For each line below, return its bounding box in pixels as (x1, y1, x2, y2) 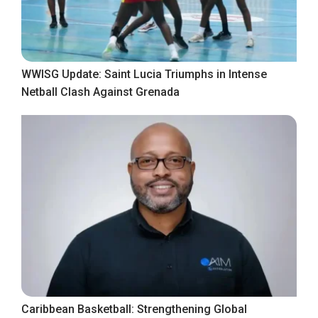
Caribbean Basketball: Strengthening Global (21, 302, 247, 316)
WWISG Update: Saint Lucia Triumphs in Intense (21, 67, 267, 82)
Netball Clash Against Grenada (21, 85, 180, 99)
